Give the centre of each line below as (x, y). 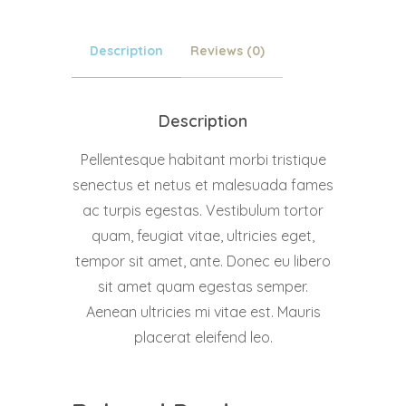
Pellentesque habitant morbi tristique (203, 160)
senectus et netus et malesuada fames (203, 185)
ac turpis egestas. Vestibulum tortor (203, 211)
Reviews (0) (227, 51)
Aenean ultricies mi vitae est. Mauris (203, 312)
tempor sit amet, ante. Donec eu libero (203, 261)
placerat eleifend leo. (203, 338)
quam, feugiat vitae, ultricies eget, (203, 236)
